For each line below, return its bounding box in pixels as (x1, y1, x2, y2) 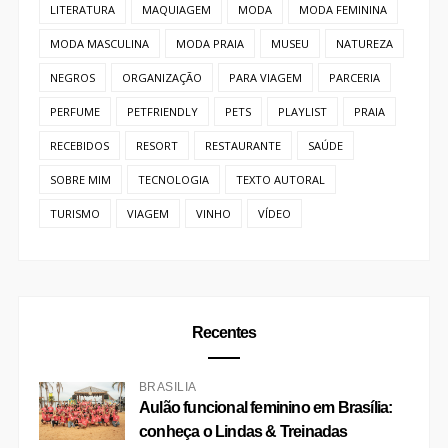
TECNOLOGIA (137, 172, 209, 188)
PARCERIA (328, 70, 380, 86)
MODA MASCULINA (49, 36, 149, 52)
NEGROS (49, 70, 95, 86)
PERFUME (49, 104, 100, 120)
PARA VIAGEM (228, 70, 302, 86)
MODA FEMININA (298, 2, 387, 18)
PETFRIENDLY (126, 104, 198, 120)
